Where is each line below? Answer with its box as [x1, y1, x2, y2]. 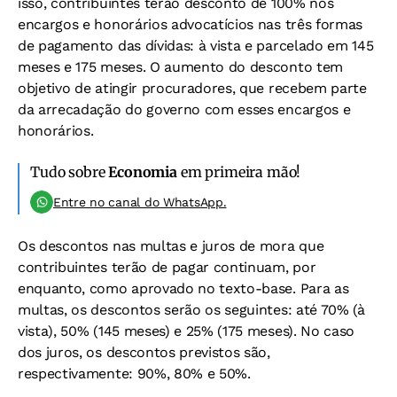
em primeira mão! [176, 163, 301, 181]
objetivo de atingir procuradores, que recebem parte [18, 80, 367, 97]
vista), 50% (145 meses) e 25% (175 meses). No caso [18, 323, 354, 339]
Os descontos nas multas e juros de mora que [18, 237, 324, 254]
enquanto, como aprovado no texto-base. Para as [18, 280, 349, 297]
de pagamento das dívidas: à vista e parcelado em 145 [18, 37, 374, 54]
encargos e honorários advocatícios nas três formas [18, 16, 362, 33]
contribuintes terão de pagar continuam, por [18, 259, 316, 276]
